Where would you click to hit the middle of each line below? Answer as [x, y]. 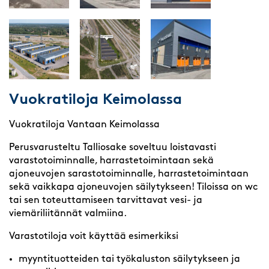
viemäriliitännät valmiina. [68, 213]
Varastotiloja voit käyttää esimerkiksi [94, 236]
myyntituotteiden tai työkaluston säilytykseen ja [129, 259]
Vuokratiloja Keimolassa [95, 100]
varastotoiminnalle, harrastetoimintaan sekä [111, 161]
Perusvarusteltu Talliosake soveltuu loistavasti [113, 147]
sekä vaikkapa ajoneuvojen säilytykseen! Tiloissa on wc [133, 187]
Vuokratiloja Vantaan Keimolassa [84, 125]
